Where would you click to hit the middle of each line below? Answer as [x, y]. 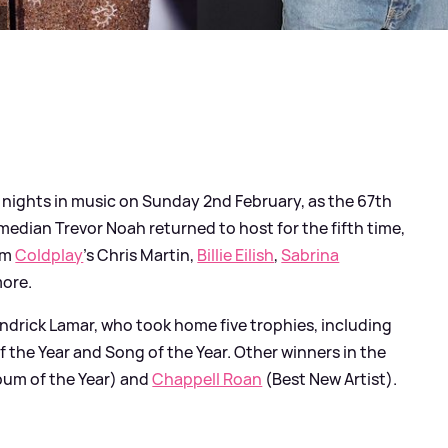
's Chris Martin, [140, 255]
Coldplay [49, 255]
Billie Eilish [236, 255]
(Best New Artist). [330, 379]
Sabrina [310, 255]
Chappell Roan [207, 379]
